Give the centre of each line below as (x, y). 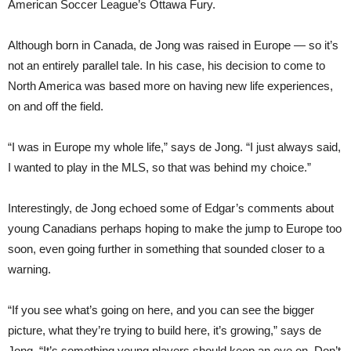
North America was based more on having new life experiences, (170, 85)
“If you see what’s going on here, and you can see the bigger (161, 309)
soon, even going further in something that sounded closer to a (166, 248)
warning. (29, 269)
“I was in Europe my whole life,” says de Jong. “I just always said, (174, 147)
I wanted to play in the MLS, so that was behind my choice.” (159, 167)
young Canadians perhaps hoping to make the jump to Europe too (175, 228)
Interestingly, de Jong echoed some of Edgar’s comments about (171, 208)
